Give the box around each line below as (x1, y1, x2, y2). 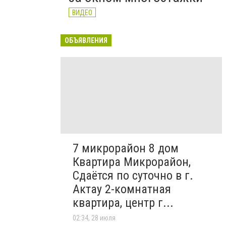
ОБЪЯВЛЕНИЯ (65, 36, 107, 44)
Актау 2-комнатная (73, 182, 171, 197)
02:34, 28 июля (73, 214, 116, 222)
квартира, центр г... (73, 196, 174, 210)
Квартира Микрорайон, (73, 155, 191, 169)
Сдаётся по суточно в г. (73, 168, 193, 183)
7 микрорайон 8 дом (73, 141, 179, 156)
